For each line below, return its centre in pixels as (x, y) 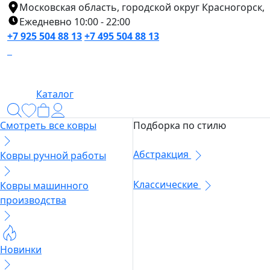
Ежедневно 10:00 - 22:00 (75, 22)
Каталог (55, 94)
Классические (167, 185)
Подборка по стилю (180, 126)
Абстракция (162, 155)
